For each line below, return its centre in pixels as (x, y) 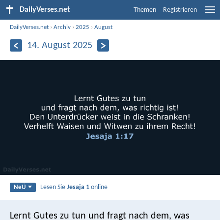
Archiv (62, 27)
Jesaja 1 (78, 187)
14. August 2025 (59, 45)
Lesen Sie (54, 187)
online (99, 187)
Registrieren (180, 10)
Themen (145, 10)
